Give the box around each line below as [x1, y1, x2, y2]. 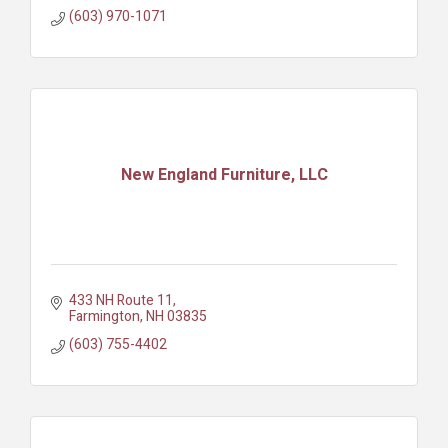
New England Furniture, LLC [120, 163, 328, 188]
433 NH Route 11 [68, 289, 173, 311]
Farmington [68, 305, 140, 327]
